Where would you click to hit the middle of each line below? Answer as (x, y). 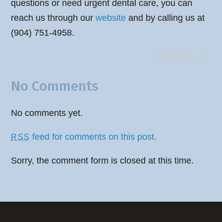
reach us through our (54, 18)
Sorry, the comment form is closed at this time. (103, 161)
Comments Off (182, 56)
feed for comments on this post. (93, 137)
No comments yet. (47, 113)
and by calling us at (166, 18)
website (111, 18)
